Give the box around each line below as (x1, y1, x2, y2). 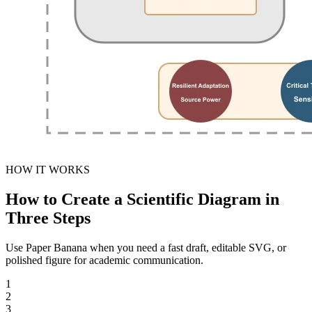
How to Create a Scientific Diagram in (6, 190, 279, 209)
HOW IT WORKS (6, 164, 90, 176)
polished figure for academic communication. (6, 254, 203, 267)
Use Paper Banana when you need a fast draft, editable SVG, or (6, 242, 286, 254)
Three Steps (6, 209, 91, 228)
